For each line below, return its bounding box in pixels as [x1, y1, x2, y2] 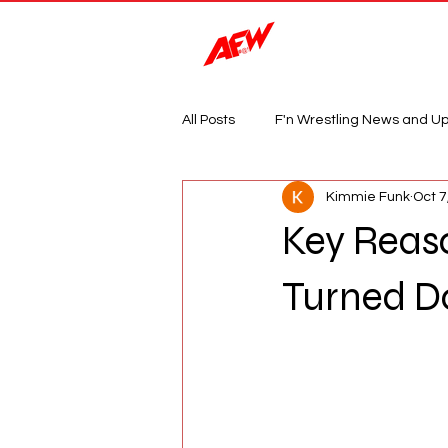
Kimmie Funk [326, 189, 410, 204]
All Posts [182, 112, 235, 127]
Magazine [360, 29, 432, 50]
